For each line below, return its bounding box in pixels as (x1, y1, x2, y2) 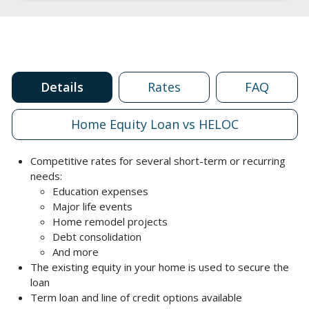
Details (40, 78, 83, 95)
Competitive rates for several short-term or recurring (30, 154, 286, 168)
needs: (30, 169, 65, 183)
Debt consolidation (52, 230, 144, 243)
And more (52, 245, 101, 259)
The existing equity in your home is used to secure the (30, 260, 289, 274)
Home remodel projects (52, 215, 170, 228)
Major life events (52, 199, 135, 213)
